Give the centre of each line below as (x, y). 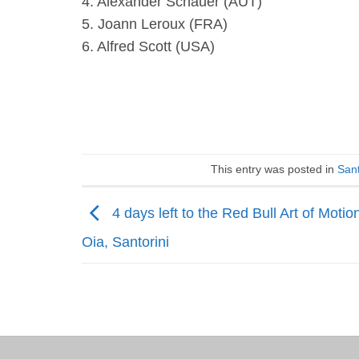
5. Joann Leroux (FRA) (155, 24)
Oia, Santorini (125, 242)
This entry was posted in (274, 169)
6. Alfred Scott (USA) (148, 46)
